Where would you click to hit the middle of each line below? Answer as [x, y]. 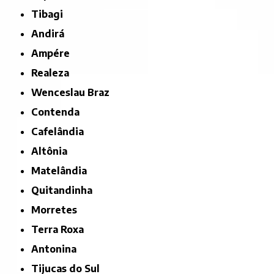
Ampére [54, 53]
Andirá [52, 33]
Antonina [58, 249]
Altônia [53, 151]
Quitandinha [66, 190]
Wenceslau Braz [76, 92]
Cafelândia [61, 131]
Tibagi [51, 14]
